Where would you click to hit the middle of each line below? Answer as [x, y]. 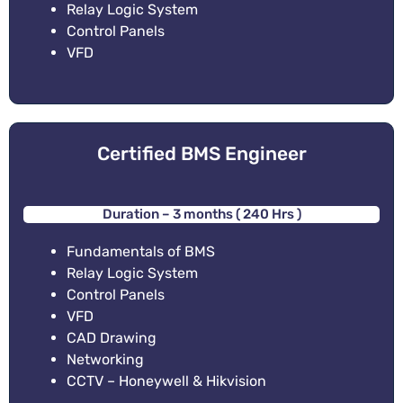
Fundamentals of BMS [141, 252]
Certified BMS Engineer [201, 154]
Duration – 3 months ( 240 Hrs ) [201, 215]
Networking [105, 360]
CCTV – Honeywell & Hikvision [166, 381]
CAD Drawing [112, 338]
